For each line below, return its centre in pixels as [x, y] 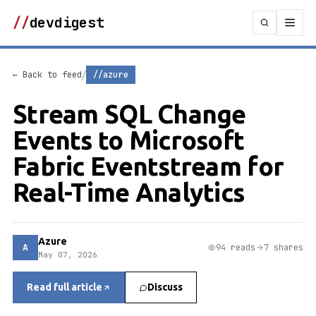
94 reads [236, 247]
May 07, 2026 [68, 255]
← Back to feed [47, 75]
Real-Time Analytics [129, 192]
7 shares [284, 247]
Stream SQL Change [129, 114]
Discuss [165, 287]
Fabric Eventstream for [148, 166]
